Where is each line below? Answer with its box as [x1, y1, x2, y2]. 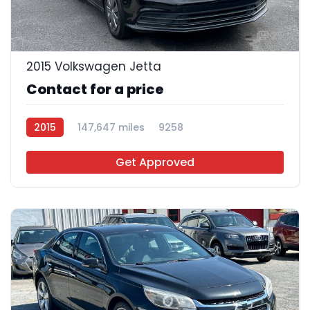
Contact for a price [26, 79, 164, 99]
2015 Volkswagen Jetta [26, 57, 161, 75]
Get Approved [116, 154, 194, 170]
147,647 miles [77, 120, 145, 134]
